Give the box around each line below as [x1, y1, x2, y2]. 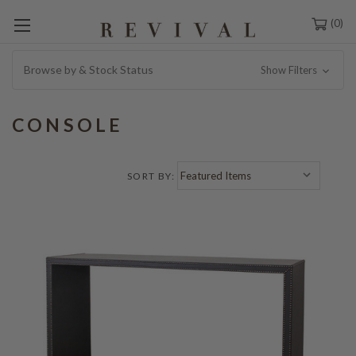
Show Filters [260, 64, 319, 77]
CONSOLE [12, 114, 124, 137]
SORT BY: [126, 170, 176, 183]
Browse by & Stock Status [24, 63, 153, 77]
